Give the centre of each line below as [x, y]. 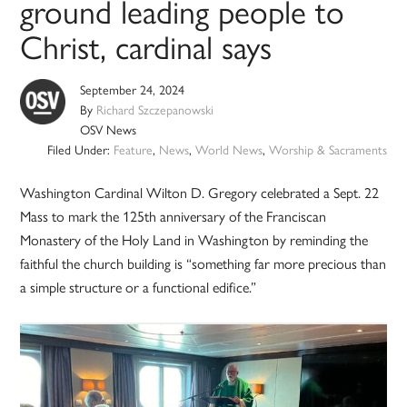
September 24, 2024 [133, 89]
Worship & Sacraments [328, 149]
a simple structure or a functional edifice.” [139, 287]
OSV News [109, 129]
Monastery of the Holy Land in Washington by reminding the [194, 240]
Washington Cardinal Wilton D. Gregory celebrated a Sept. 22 [200, 193]
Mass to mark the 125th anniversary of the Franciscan [174, 216]
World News [228, 149]
